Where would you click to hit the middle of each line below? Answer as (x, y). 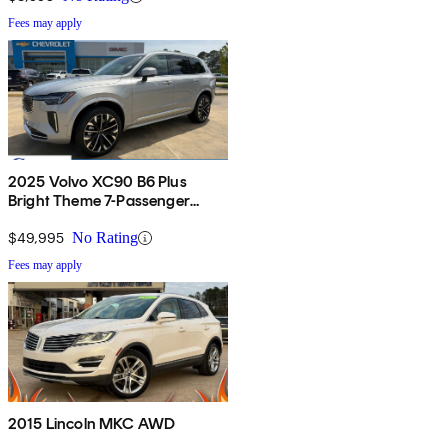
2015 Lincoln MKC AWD (92, 424)
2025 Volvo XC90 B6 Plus (97, 182)
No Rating (105, 238)
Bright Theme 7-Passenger (99, 201)
